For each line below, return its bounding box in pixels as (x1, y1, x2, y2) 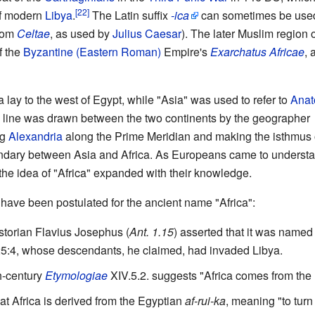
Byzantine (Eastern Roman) (22, 44, 161, 60)
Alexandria (8, 128, 63, 145)
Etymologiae (44, 267, 108, 284)
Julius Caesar (112, 25, 181, 42)
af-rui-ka (184, 292, 226, 309)
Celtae (16, 25, 50, 42)
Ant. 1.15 (129, 224, 174, 240)
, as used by (49, 25, 112, 42)
